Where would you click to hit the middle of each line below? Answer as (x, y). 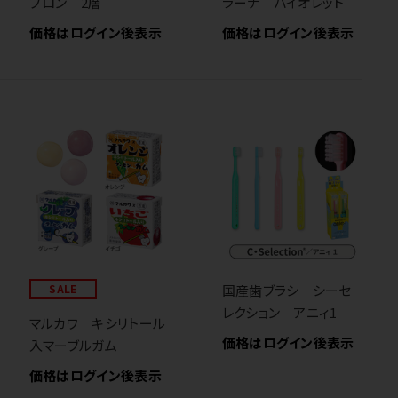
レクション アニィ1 (279, 312)
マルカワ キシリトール (97, 323)
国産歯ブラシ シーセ (287, 290)
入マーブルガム (73, 346)
